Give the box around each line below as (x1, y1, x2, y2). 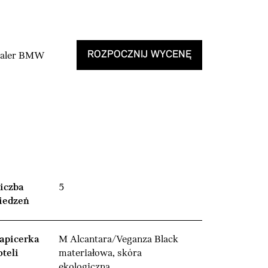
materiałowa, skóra (59, 247, 142, 259)
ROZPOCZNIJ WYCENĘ (87, 49, 191, 61)
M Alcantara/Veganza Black (59, 233, 178, 245)
